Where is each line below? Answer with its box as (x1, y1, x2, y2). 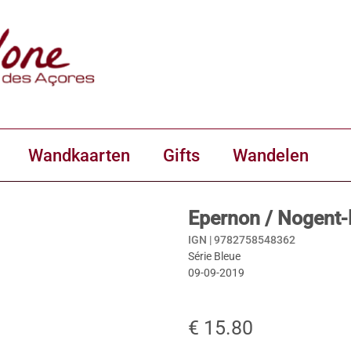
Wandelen (233, 145, 309, 165)
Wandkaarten (28, 145, 130, 165)
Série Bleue (188, 250, 241, 262)
